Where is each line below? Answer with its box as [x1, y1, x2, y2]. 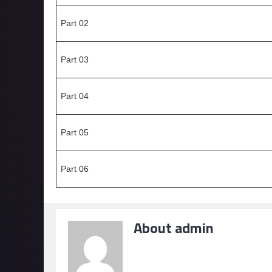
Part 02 [61, 18, 89, 28]
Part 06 [61, 164, 89, 174]
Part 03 [61, 55, 89, 64]
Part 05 [61, 127, 89, 137]
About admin [134, 217, 214, 239]
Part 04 [61, 91, 89, 101]
